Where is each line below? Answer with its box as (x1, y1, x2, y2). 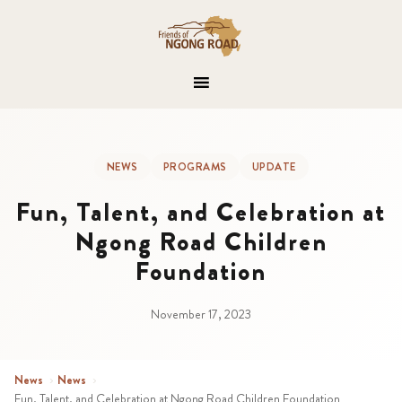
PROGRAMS (162, 159, 227, 175)
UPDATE (251, 159, 296, 175)
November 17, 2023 (151, 305, 251, 323)
